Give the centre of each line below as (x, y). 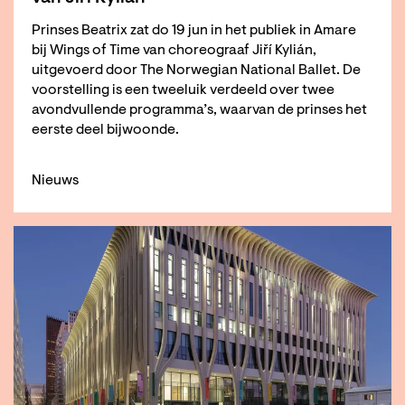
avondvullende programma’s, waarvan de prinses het (199, 111)
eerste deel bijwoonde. (105, 131)
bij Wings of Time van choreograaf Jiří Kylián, (174, 51)
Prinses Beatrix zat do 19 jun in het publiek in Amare (194, 31)
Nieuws (55, 180)
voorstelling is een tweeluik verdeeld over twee (183, 91)
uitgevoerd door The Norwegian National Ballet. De (196, 71)
